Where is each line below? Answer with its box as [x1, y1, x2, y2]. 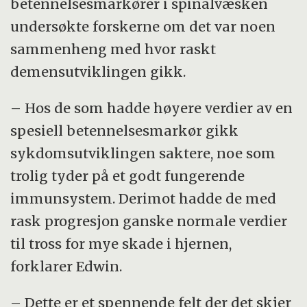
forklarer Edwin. [10, 257, 123, 275]
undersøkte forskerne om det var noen [10, 17, 276, 35]
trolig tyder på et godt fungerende [10, 167, 245, 184]
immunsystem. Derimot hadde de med [10, 189, 277, 207]
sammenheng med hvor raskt [10, 40, 217, 58]
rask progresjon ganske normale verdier [10, 212, 288, 230]
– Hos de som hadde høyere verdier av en [10, 99, 293, 116]
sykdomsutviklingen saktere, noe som [10, 144, 276, 162]
